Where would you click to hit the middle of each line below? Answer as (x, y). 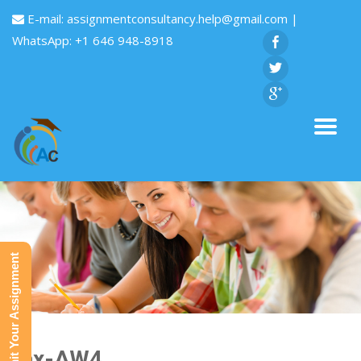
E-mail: (46, 19)
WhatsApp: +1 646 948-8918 (93, 40)
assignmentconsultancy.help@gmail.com (179, 19)
